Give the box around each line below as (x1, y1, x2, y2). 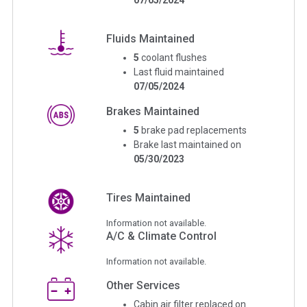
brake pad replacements (141, 124, 247, 136)
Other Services (106, 278, 181, 292)
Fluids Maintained (106, 32, 195, 45)
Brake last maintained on (134, 138, 242, 150)
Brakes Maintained (106, 104, 200, 118)
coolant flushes (141, 51, 208, 63)
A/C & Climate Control (106, 229, 217, 243)
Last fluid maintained (134, 66, 225, 77)
